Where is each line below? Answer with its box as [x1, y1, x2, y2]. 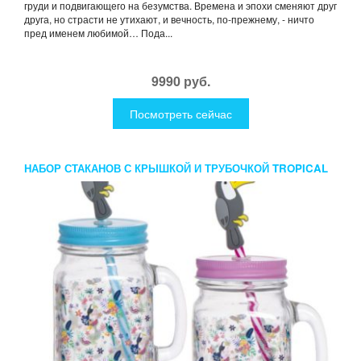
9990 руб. [151, 71, 210, 90]
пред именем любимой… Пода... [24, 25, 172, 39]
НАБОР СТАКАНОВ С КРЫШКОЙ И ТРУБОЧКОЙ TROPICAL [24, 160, 328, 176]
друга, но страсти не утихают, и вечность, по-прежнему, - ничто [24, 11, 314, 26]
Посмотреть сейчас [129, 105, 232, 122]
